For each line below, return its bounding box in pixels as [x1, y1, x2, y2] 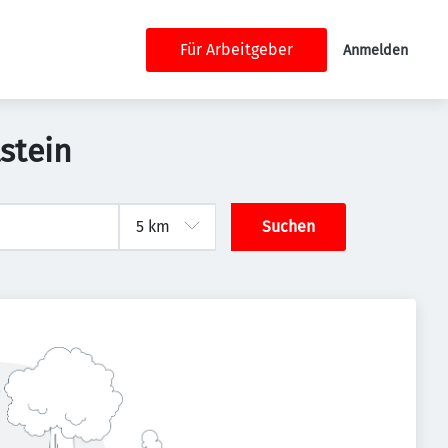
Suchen [262, 217, 316, 236]
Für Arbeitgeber [180, 39, 293, 59]
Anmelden [343, 41, 408, 59]
